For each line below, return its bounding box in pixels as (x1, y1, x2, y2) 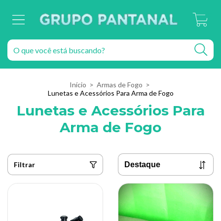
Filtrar (14, 160, 35, 169)
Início (70, 80, 86, 89)
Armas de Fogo (97, 80, 143, 89)
